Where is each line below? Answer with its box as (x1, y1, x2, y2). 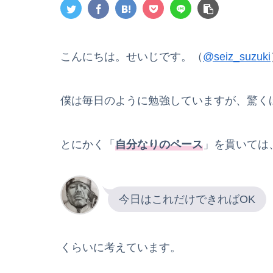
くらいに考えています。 (60, 241, 181, 253)
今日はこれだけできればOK (119, 193, 255, 205)
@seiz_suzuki (203, 51, 271, 63)
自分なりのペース (115, 138, 203, 151)
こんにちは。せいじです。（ (60, 51, 203, 63)
